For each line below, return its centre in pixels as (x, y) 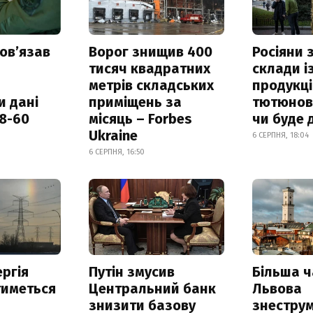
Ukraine (113, 135)
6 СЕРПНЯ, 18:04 (281, 135)
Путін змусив (131, 271)
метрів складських (151, 85)
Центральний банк (152, 288)
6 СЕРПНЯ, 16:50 (116, 152)
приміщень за (135, 102)
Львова (277, 288)
